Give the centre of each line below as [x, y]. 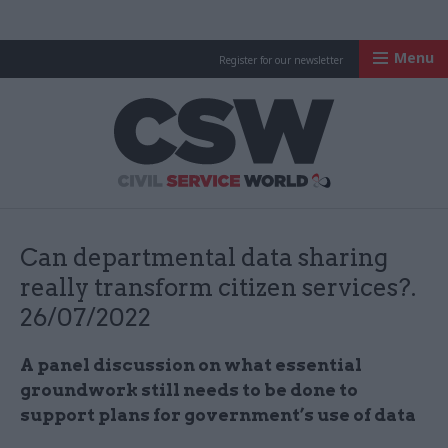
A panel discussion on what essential [191, 365]
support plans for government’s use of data [218, 415]
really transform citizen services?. [218, 287]
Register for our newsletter [281, 60]
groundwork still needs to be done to [189, 390]
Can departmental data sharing [204, 257]
